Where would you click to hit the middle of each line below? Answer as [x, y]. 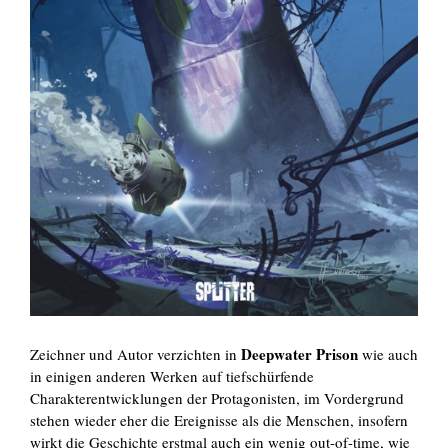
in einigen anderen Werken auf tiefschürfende [172, 376]
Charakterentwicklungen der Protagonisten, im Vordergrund [217, 398]
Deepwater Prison [301, 354]
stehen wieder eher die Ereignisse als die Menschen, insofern [219, 420]
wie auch [390, 354]
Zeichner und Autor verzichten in [135, 354]
